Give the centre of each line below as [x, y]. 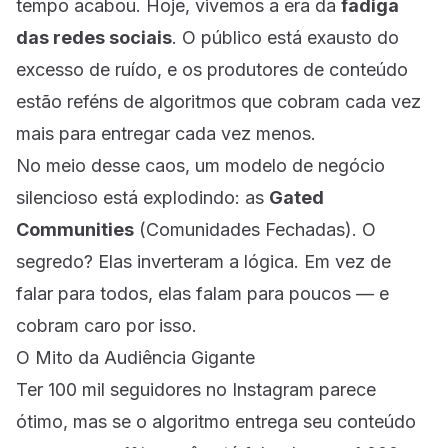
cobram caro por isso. [106, 325]
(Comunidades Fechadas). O [255, 229]
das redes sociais [94, 37]
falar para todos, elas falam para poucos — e [202, 293]
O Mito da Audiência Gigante [135, 357]
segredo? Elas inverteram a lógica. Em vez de [203, 261]
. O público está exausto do [285, 37]
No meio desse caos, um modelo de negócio [200, 165]
